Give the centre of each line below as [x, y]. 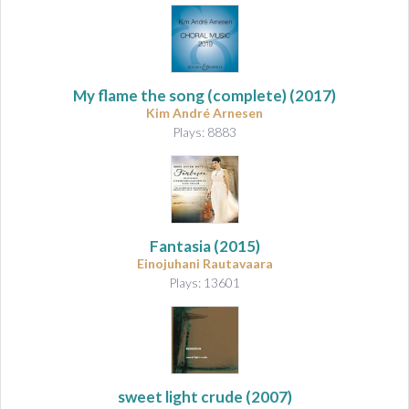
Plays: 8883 [204, 131]
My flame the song [139, 95]
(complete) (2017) [270, 95]
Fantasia [180, 246]
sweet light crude [180, 396]
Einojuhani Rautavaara [204, 263]
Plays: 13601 [204, 282]
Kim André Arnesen [204, 112]
